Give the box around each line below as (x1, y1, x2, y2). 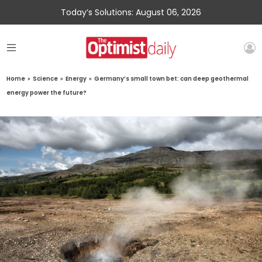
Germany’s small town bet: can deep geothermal (94, 74, 249, 84)
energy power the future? (6, 88, 87, 98)
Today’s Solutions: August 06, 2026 (61, 6, 201, 18)
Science (33, 74, 58, 84)
